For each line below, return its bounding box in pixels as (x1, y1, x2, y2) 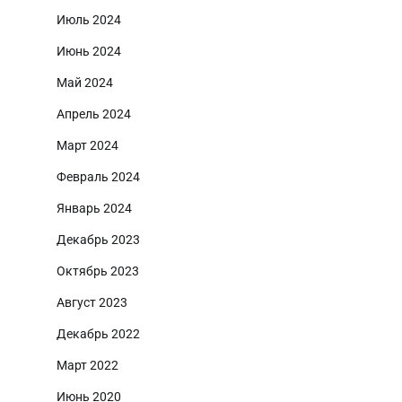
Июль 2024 (57, 12, 121, 27)
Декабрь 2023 (57, 232, 140, 247)
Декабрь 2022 (57, 326, 140, 341)
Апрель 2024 (57, 106, 131, 121)
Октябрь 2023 (57, 263, 139, 278)
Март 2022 (57, 357, 118, 372)
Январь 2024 (57, 200, 132, 215)
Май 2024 (57, 74, 113, 90)
